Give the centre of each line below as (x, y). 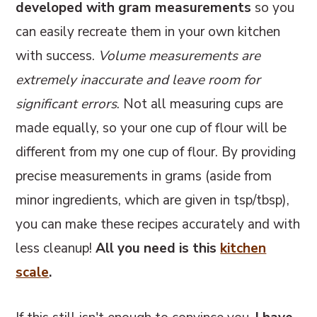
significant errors (67, 104)
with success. (57, 56)
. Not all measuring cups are (200, 104)
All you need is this (158, 248)
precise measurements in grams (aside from (144, 176)
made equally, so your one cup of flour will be (151, 128)
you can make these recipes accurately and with (158, 224)
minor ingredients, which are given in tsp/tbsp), (153, 200)
